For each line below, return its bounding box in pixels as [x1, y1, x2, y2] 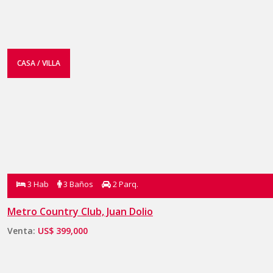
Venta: [7, 224, 38, 236]
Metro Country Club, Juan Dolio [7, 204, 153, 218]
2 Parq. [111, 178, 138, 190]
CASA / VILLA [17, 57, 60, 68]
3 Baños [62, 178, 93, 190]
